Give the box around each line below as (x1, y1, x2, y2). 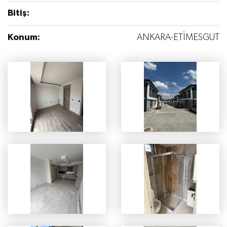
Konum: (8, 33, 40, 43)
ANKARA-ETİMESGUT (137, 33, 219, 43)
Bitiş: (8, 9, 29, 18)
